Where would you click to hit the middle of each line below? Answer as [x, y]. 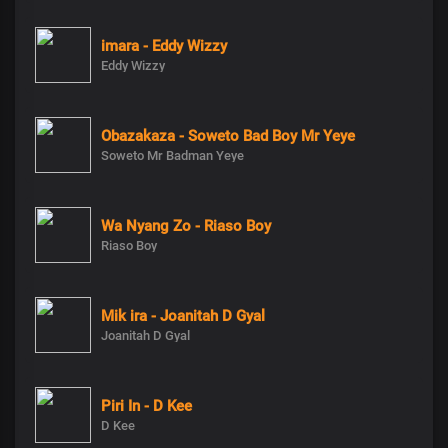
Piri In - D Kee [146, 406]
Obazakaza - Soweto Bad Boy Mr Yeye [228, 136]
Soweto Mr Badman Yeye [172, 156]
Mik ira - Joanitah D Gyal [183, 316]
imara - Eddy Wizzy [164, 46]
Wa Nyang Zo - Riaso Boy [186, 226]
